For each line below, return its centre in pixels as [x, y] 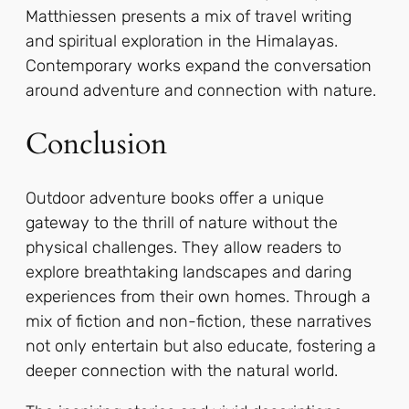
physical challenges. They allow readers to [184, 247]
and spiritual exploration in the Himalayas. [182, 41]
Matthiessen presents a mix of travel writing [189, 16]
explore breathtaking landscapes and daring [189, 272]
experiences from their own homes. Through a [198, 296]
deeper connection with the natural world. [182, 370]
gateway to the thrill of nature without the [182, 222]
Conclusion [96, 145]
